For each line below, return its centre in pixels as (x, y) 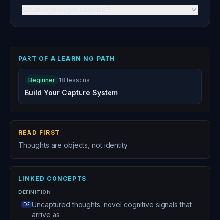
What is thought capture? (66, 10)
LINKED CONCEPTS (52, 179)
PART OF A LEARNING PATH (67, 59)
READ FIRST (39, 133)
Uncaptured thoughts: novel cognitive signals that (112, 205)
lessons (78, 80)
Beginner (42, 80)
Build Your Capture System (71, 93)
